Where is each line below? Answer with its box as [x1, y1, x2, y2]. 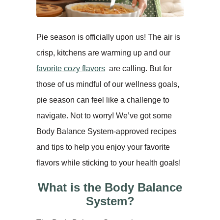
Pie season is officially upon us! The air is [36, 32, 180, 41]
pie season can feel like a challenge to [36, 95, 169, 104]
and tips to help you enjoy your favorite [36, 142, 170, 151]
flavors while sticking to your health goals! [36, 158, 181, 167]
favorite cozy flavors [36, 64, 105, 73]
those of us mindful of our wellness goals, [36, 80, 179, 88]
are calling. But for [105, 64, 172, 73]
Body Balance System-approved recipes [36, 127, 176, 136]
